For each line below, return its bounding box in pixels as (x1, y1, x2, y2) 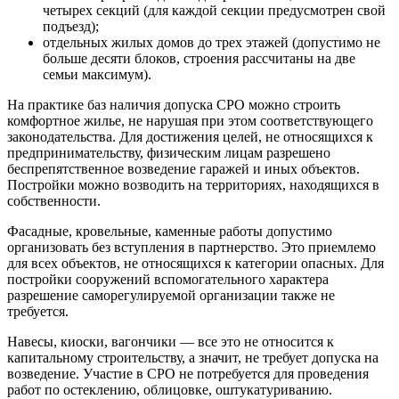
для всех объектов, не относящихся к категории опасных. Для (7, 256, 384, 272)
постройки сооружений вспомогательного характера (7, 272, 329, 288)
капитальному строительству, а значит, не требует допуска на (7, 350, 379, 366)
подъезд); (43, 19, 99, 35)
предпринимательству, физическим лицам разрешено (7, 145, 330, 161)
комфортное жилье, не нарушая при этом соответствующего (7, 113, 373, 129)
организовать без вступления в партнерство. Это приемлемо (7, 240, 376, 256)
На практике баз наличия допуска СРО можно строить (7, 97, 340, 113)
